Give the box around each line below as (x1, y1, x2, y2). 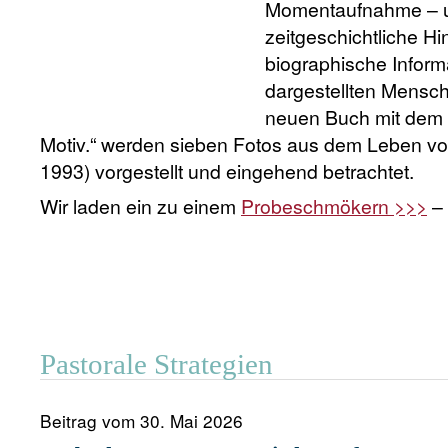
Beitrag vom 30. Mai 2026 (40, 408, 243, 433)
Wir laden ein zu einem (40, 192, 241, 220)
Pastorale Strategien (40, 348, 273, 380)
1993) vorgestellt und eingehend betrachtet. (40, 157, 414, 185)
